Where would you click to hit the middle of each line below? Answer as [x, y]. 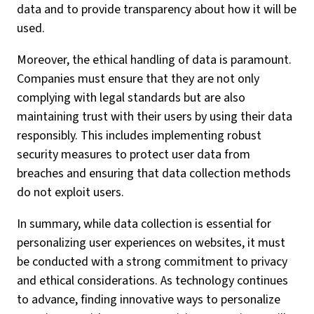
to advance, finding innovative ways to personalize [149, 300]
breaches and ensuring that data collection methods [154, 173]
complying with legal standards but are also [131, 98]
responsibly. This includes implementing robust [139, 136]
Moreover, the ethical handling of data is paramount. [154, 60]
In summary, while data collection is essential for [144, 224]
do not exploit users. [70, 192]
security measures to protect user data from [134, 155]
